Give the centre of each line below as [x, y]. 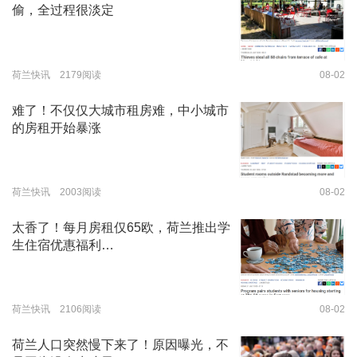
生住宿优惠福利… [63, 245]
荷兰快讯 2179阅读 [57, 75]
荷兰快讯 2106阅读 [57, 309]
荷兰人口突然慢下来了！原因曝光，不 [120, 344]
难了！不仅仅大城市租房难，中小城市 [120, 110]
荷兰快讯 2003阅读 [57, 192]
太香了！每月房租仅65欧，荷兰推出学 [121, 227]
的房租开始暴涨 [57, 127]
